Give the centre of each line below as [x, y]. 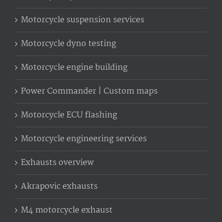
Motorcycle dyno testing [68, 44]
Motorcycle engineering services [84, 139]
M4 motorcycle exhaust [67, 210]
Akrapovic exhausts [59, 186]
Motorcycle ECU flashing [69, 115]
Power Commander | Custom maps [89, 91]
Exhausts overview [57, 163]
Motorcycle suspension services [83, 20]
